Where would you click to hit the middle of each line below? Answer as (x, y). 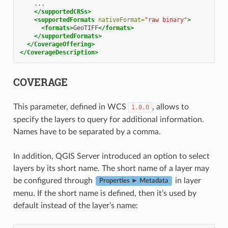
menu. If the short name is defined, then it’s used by (105, 193)
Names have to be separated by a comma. (87, 132)
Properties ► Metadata (134, 181)
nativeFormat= (121, 20)
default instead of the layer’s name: (75, 205)
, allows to (170, 107)
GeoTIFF (85, 28)
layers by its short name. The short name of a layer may (111, 168)
